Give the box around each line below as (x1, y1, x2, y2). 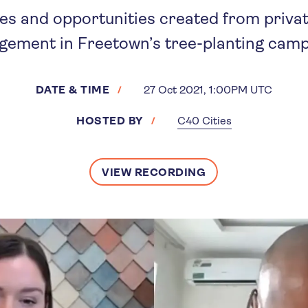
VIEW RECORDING (102, 166, 206, 179)
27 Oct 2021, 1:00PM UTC (144, 83, 273, 96)
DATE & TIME (35, 83, 110, 96)
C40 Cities (177, 114, 232, 127)
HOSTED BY (76, 114, 143, 127)
